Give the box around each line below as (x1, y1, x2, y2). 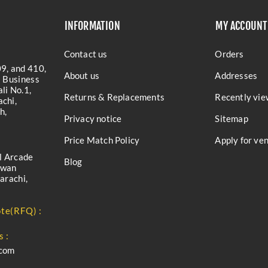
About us (63, 70, 100, 81)
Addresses (215, 70, 258, 81)
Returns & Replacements (63, 92, 165, 102)
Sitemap (215, 113, 248, 124)
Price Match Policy (63, 135, 140, 145)
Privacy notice (63, 113, 122, 124)
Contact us (63, 48, 108, 59)
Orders (215, 48, 244, 59)
